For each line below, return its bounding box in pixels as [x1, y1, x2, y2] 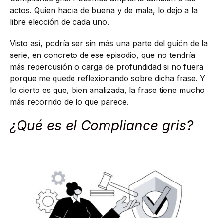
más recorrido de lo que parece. [10, 96, 128, 107]
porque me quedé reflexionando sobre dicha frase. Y [10, 73, 205, 83]
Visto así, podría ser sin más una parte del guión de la [10, 38, 208, 48]
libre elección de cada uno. [10, 17, 109, 27]
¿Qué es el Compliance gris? [10, 117, 193, 134]
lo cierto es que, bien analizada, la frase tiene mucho [10, 85, 205, 95]
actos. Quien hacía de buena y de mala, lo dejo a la [10, 5, 198, 16]
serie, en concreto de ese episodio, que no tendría [10, 50, 195, 60]
